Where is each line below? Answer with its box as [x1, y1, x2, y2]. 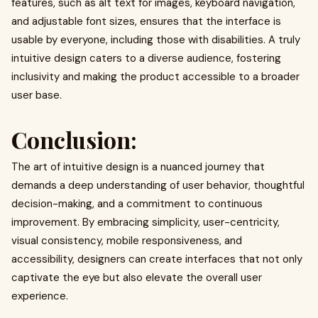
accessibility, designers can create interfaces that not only [11, 252, 302, 266]
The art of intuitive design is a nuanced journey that [11, 160, 265, 174]
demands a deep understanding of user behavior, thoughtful [11, 178, 305, 192]
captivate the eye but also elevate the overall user [11, 270, 262, 285]
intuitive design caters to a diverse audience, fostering [11, 51, 281, 65]
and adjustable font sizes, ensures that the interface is [11, 14, 281, 28]
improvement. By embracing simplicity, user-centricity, [11, 215, 280, 229]
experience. [11, 289, 68, 303]
